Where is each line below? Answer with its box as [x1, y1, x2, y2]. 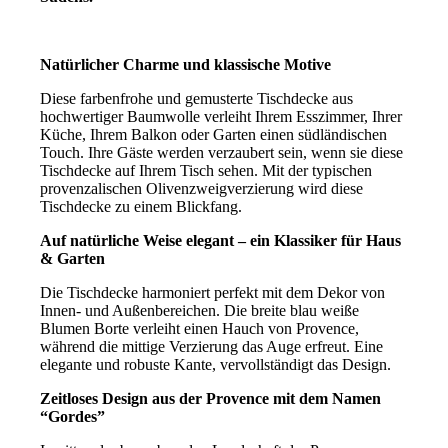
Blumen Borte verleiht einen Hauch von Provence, [40, 319, 360, 337]
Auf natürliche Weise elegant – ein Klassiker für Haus [40, 231, 402, 249]
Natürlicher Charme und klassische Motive [40, 55, 332, 73]
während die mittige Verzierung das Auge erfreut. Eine [40, 337, 384, 355]
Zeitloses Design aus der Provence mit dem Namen [40, 389, 382, 407]
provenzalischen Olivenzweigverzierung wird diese [40, 179, 364, 197]
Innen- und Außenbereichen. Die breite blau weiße [40, 301, 360, 319]
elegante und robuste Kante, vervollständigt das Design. [40, 355, 392, 373]
